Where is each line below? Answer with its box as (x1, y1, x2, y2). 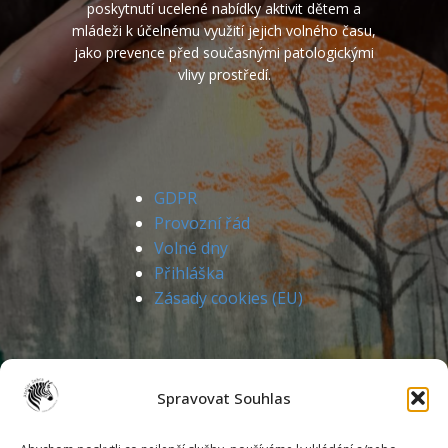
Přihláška (154, 262, 224, 285)
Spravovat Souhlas (157, 387, 291, 408)
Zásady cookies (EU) (154, 287, 303, 310)
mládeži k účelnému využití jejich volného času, (72, 21, 376, 41)
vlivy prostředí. (177, 65, 271, 85)
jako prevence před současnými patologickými (74, 43, 374, 63)
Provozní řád (154, 212, 250, 235)
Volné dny (154, 237, 228, 260)
